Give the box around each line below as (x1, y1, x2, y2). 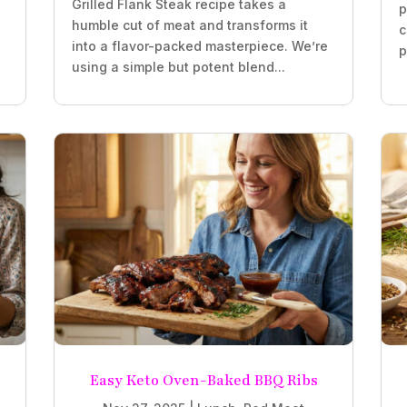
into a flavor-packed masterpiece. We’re (71, 37, 328, 54)
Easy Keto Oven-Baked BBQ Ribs (89, 371, 318, 392)
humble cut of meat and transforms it (71, 16, 308, 33)
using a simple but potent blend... (71, 58, 285, 74)
